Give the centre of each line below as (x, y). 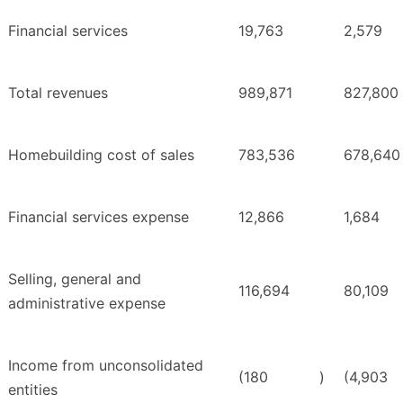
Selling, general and (75, 279)
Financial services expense (99, 217)
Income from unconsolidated (106, 366)
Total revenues (58, 93)
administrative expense (87, 304)
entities (33, 390)
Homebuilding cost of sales (101, 155)
